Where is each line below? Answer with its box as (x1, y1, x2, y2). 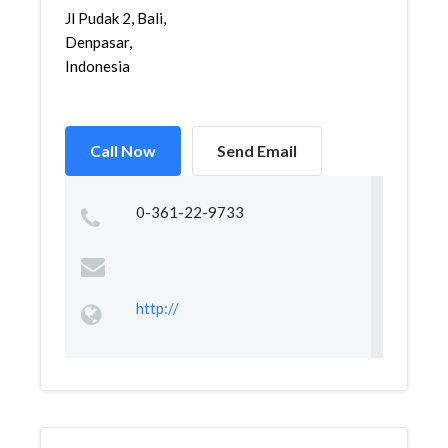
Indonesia (65, 57, 130, 75)
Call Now (90, 141, 156, 160)
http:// (135, 299, 179, 317)
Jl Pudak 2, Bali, (65, 9, 166, 27)
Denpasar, (65, 33, 132, 51)
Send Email (217, 141, 297, 160)
